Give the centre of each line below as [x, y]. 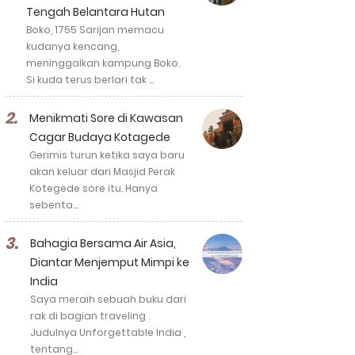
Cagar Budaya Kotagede [100, 137]
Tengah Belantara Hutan [95, 12]
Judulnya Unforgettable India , [108, 332]
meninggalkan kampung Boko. [103, 63]
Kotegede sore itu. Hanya [94, 188]
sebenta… [53, 205]
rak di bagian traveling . [90, 316]
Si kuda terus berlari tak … [90, 80]
